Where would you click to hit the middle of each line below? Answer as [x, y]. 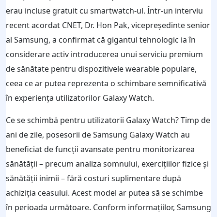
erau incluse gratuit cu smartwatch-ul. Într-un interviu [104, 11]
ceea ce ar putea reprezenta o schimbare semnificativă [106, 83]
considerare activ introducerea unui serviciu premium [104, 54]
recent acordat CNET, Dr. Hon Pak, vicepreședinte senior [108, 25]
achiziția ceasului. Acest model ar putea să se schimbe [104, 193]
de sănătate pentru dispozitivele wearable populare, [101, 69]
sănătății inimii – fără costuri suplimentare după [93, 178]
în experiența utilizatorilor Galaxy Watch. [80, 98]
